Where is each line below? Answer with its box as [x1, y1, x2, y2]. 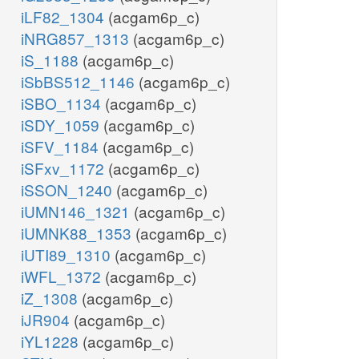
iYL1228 [21, 330, 83, 353]
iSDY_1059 [21, 114, 103, 136]
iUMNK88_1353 [21, 222, 135, 244]
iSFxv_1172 [21, 157, 108, 179]
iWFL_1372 [21, 265, 105, 288]
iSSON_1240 [21, 179, 116, 201]
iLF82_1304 [21, 6, 108, 28]
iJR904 [21, 309, 74, 331]
